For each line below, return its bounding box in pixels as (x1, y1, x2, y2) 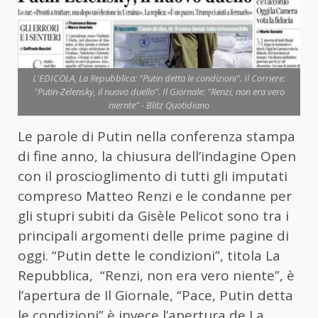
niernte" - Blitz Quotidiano (109, 99, 209, 112)
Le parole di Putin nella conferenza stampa (18, 127, 295, 146)
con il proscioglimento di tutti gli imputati (18, 167, 287, 186)
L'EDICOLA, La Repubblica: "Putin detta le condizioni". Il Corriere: (33, 72, 285, 85)
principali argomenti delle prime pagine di (18, 226, 289, 246)
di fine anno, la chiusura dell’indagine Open (18, 147, 296, 166)
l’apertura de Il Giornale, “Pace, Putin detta (18, 286, 293, 305)
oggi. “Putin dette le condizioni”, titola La (18, 246, 280, 265)
